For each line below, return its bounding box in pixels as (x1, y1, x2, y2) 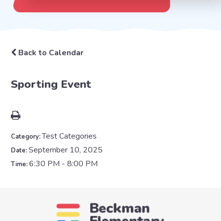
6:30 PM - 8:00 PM (29, 158, 98, 169)
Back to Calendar (16, 47, 84, 58)
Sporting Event (11, 76, 92, 92)
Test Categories (42, 130, 97, 142)
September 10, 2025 (29, 144, 103, 155)
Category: (11, 132, 42, 141)
